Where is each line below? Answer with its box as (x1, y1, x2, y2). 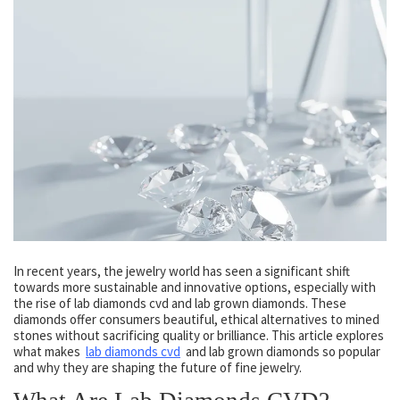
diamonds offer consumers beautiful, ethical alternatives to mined (13, 310, 379, 328)
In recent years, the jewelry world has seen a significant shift (13, 262, 350, 279)
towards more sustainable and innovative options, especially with (13, 278, 376, 296)
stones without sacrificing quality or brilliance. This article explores (13, 326, 384, 344)
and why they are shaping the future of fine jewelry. (13, 358, 302, 376)
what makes (13, 342, 86, 360)
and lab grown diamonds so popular (180, 342, 380, 360)
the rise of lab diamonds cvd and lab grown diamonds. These (13, 294, 346, 312)
